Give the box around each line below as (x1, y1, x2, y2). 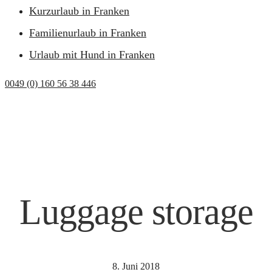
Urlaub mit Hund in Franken (29, 49, 155, 61)
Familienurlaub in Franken (29, 27, 146, 39)
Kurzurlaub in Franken (29, 5, 129, 17)
